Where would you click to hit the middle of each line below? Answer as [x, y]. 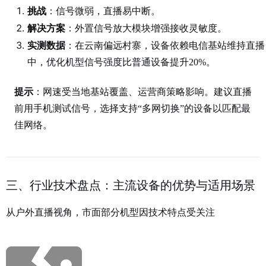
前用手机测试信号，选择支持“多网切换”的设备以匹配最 [132, 109]
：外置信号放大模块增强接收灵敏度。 [146, 28]
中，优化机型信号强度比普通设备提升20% [117, 62]
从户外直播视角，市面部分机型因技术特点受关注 [110, 212]
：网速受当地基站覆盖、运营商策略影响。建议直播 [142, 92]
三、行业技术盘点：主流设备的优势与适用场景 [131, 185]
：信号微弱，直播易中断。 [103, 11]
